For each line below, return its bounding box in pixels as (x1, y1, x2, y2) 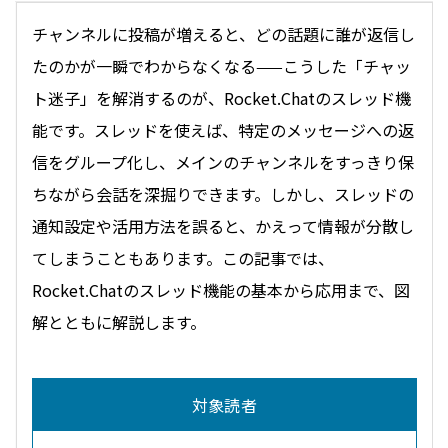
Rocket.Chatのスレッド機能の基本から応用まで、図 (32, 278, 410, 302)
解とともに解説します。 (32, 310, 206, 334)
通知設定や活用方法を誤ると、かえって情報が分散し (32, 214, 414, 238)
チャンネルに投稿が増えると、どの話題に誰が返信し (32, 22, 415, 46)
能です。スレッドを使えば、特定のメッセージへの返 (32, 118, 414, 142)
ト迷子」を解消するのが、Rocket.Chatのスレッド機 (32, 86, 411, 110)
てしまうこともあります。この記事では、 (32, 246, 334, 270)
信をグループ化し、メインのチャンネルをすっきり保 (32, 150, 414, 174)
